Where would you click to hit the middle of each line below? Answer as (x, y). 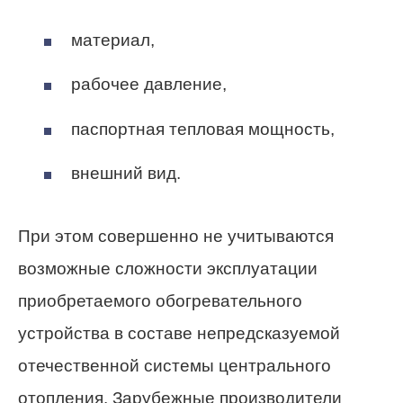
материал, (113, 40)
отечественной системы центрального (175, 366)
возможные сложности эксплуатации (168, 269)
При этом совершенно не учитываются (176, 237)
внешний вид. (126, 173)
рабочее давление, (149, 85)
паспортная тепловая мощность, (203, 129)
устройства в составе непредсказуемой (179, 334)
